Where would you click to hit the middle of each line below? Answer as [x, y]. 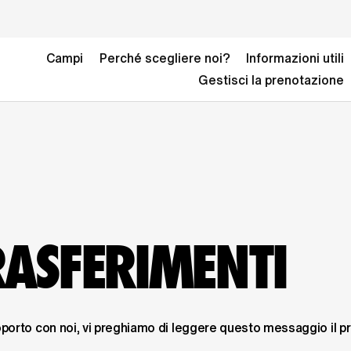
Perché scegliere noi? [165, 58]
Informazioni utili [295, 58]
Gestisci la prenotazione [271, 80]
